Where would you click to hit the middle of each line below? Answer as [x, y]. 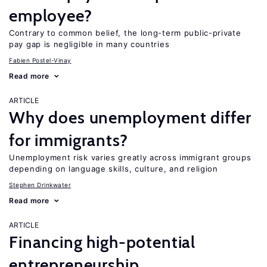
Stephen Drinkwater [40, 185]
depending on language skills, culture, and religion [114, 169]
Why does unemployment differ [130, 117]
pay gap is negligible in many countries [89, 44]
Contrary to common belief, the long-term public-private [125, 33]
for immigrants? [69, 140]
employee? [51, 15]
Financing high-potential [103, 242]
